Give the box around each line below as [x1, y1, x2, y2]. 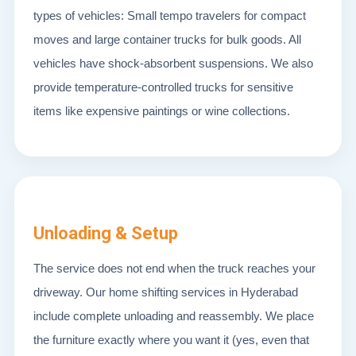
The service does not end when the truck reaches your [33, 261, 315, 275]
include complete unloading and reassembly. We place [33, 309, 314, 323]
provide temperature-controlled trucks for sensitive [33, 80, 293, 94]
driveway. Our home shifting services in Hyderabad [33, 285, 298, 299]
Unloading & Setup [33, 223, 178, 243]
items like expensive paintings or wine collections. [33, 104, 290, 118]
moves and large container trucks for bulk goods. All [33, 33, 301, 46]
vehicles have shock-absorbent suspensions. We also [33, 56, 313, 70]
